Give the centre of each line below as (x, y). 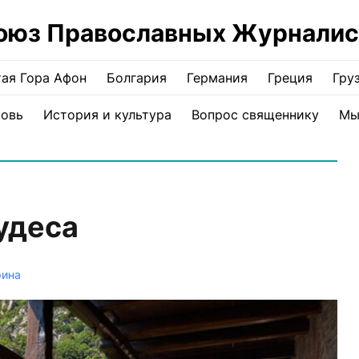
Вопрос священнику (255, 115)
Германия (217, 78)
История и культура (107, 115)
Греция (290, 78)
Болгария (137, 78)
